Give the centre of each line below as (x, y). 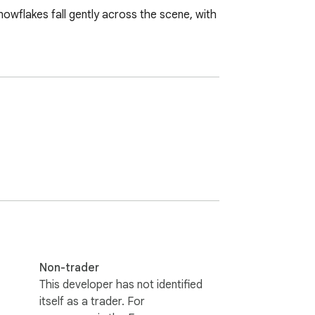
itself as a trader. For (92, 301)
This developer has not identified (121, 284)
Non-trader (69, 268)
